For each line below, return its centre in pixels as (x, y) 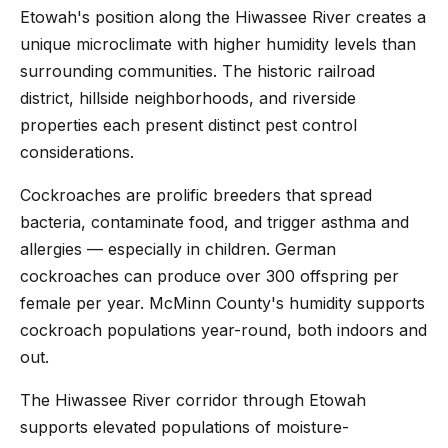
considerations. (77, 152)
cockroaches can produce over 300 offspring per (209, 276)
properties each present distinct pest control (188, 125)
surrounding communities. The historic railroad (197, 71)
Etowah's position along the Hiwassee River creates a (223, 17)
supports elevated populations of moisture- (184, 427)
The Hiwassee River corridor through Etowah (193, 400)
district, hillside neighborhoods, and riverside (188, 98)
